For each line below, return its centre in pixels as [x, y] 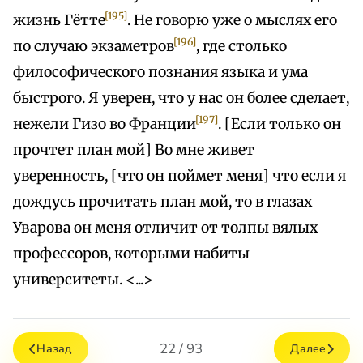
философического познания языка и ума [160, 73]
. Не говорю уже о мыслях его [233, 21]
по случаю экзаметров [94, 47]
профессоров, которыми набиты [131, 254]
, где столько [242, 47]
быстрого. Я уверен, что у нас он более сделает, [181, 98]
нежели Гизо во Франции [105, 124]
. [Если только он [280, 124]
